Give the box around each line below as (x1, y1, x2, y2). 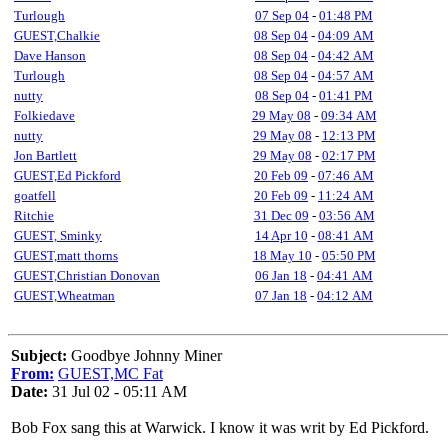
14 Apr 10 (254, 228, 308, 243)
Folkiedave (14, 108, 75, 123)
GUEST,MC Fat (58, 365, 163, 382)
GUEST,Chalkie (14, 28, 100, 43)
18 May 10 (252, 248, 312, 263)
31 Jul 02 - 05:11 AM (48, 383, 187, 400)
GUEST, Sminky (14, 228, 102, 243)
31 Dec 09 (253, 208, 309, 223)
